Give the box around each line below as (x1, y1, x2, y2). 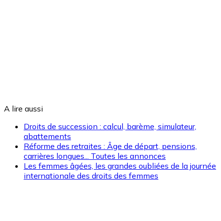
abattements (24, 131, 71, 141)
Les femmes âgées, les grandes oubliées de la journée (24, 160, 216, 171)
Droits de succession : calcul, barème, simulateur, (24, 121, 196, 131)
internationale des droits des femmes (24, 170, 158, 181)
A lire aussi (4, 103, 43, 113)
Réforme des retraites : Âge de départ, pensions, (24, 141, 197, 151)
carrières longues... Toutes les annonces (24, 150, 166, 161)
